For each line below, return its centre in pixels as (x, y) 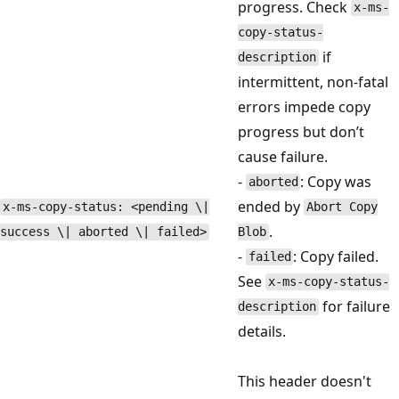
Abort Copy (342, 207)
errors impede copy (304, 106)
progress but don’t (301, 131)
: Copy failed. (336, 256)
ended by (271, 206)
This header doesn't (305, 381)
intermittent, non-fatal (313, 81)
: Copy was (336, 181)
